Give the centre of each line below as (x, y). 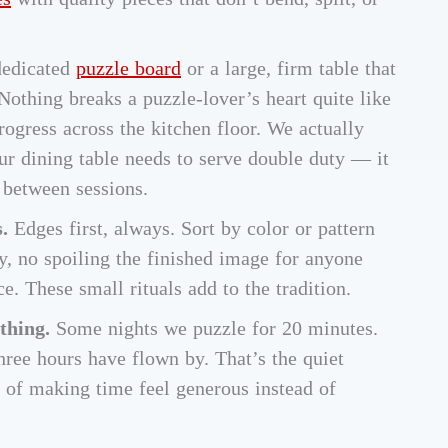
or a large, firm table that (288, 68)
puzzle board (128, 68)
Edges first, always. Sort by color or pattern (191, 228)
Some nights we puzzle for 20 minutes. (214, 328)
